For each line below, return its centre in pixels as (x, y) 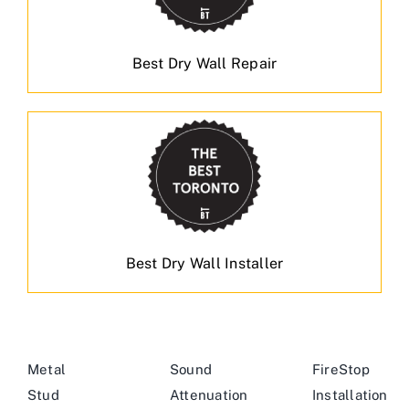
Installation (350, 395)
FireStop (341, 370)
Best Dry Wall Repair (204, 64)
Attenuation (209, 395)
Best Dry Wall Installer (204, 264)
